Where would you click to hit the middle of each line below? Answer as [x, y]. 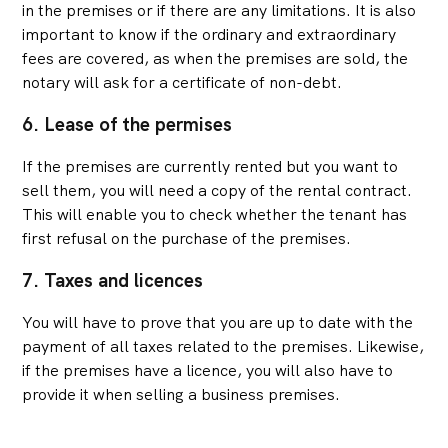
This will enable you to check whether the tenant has [215, 215]
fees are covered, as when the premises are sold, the [215, 59]
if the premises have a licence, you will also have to [208, 371]
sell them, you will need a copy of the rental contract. [217, 191]
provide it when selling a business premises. [181, 395]
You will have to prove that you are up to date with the [218, 323]
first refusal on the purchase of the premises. [187, 239]
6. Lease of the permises [127, 125]
